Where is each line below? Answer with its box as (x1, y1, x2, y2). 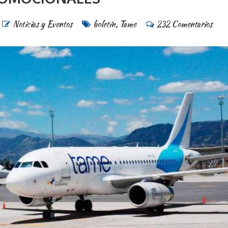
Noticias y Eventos (12, 18, 72, 31)
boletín (93, 18, 116, 31)
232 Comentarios (156, 18, 212, 31)
